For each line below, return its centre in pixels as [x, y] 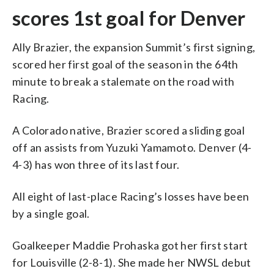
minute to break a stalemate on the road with [124, 81]
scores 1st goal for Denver [129, 18]
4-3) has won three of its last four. [96, 164]
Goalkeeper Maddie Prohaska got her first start [130, 245]
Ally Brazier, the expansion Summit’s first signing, [134, 47]
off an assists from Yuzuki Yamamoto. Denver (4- [132, 147]
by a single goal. [51, 213]
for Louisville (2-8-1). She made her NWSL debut [132, 262]
